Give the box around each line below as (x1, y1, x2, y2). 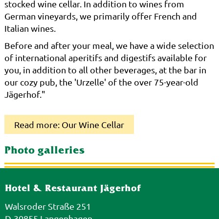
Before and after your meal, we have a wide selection (4, 40, 214, 51)
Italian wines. (4, 23, 56, 34)
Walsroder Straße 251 (5, 201, 91, 212)
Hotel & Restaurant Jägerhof (5, 184, 141, 194)
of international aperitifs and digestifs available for (4, 52, 207, 63)
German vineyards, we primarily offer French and (4, 11, 197, 22)
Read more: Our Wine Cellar (14, 119, 124, 130)
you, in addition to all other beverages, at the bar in (4, 65, 206, 75)
